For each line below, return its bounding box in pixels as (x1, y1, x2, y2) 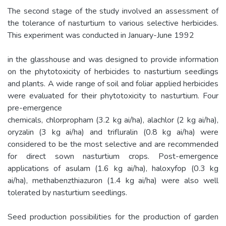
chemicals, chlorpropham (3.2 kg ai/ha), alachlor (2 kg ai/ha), (8, 114, 218, 126)
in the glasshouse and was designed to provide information (8, 53, 218, 65)
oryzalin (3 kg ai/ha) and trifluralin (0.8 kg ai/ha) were (8, 126, 218, 138)
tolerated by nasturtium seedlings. (8, 187, 127, 198)
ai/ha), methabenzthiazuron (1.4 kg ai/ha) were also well (8, 175, 218, 186)
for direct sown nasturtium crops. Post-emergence (8, 150, 218, 162)
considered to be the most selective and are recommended (8, 138, 218, 150)
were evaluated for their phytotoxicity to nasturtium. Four (8, 90, 218, 101)
